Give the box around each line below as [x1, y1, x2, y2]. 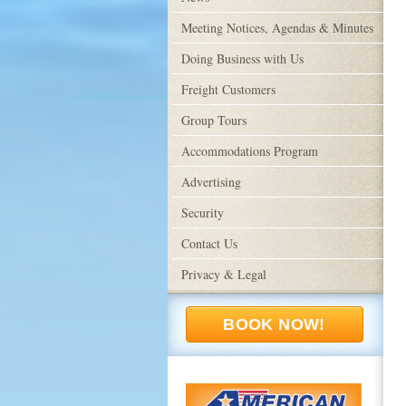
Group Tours [180, 111, 246, 129]
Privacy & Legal [180, 266, 266, 283]
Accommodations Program [180, 142, 318, 159]
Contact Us [180, 235, 237, 252]
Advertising [180, 173, 241, 190]
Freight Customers [180, 81, 275, 98]
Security [180, 204, 224, 221]
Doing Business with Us [180, 50, 304, 67]
